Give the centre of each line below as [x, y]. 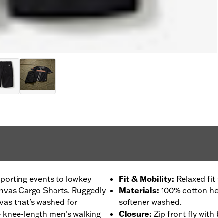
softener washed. [150, 202]
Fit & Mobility [145, 178]
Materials [138, 190]
